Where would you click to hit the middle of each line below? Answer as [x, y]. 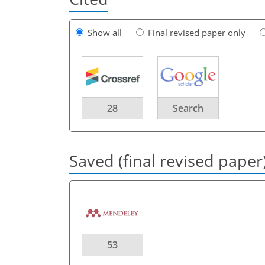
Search [188, 108]
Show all [105, 32]
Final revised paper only [197, 32]
